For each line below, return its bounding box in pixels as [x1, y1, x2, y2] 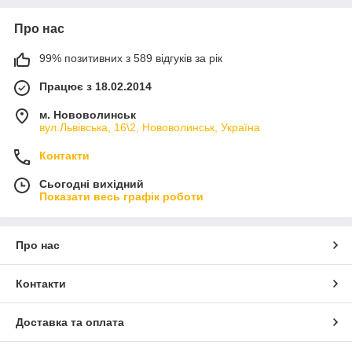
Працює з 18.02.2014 [39, 79, 152, 93]
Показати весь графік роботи [39, 189, 203, 203]
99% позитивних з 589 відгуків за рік [39, 51, 222, 64]
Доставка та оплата [16, 315, 124, 328]
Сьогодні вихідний [39, 177, 144, 190]
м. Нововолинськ [39, 108, 136, 121]
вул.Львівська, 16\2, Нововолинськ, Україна [39, 120, 260, 134]
